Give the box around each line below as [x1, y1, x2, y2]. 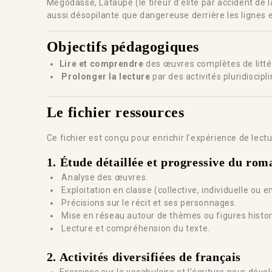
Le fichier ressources [46, 104, 189, 121]
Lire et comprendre [59, 59, 144, 69]
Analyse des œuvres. [59, 172, 148, 183]
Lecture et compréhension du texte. [59, 223, 210, 234]
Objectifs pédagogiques [46, 39, 200, 55]
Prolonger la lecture [59, 72, 151, 82]
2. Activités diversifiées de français [46, 250, 242, 264]
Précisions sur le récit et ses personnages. [59, 198, 237, 208]
